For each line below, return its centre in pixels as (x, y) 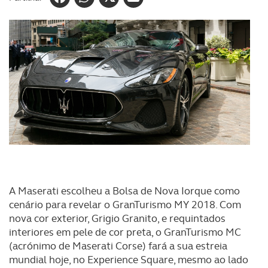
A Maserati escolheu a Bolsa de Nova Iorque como (124, 191)
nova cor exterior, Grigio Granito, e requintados (117, 218)
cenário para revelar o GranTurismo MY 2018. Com (125, 205)
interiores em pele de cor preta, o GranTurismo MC (125, 232)
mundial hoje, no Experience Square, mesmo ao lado (129, 260)
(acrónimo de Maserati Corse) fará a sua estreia (118, 246)
